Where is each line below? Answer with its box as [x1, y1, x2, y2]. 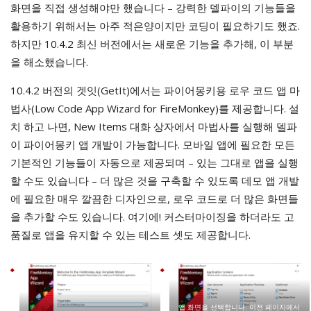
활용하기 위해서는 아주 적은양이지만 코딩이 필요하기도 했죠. [10, 19, 300, 33]
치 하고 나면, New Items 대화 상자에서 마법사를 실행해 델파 [10, 119, 297, 134]
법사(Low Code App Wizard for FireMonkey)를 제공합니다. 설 [10, 101, 299, 116]
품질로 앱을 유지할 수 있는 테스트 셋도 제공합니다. [10, 228, 251, 242]
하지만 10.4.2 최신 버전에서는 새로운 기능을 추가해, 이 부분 [10, 37, 294, 51]
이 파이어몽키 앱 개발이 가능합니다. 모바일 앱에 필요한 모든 [10, 137, 295, 152]
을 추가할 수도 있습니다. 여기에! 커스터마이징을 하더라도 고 [10, 210, 294, 224]
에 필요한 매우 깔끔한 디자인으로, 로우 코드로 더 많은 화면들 [10, 192, 299, 206]
